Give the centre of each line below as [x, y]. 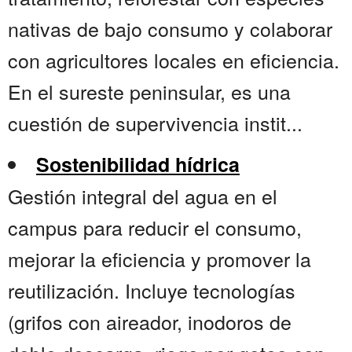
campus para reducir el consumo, [155, 227]
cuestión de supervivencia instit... [155, 123]
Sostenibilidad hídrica [138, 165]
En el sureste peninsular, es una [149, 92]
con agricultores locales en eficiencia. [174, 60]
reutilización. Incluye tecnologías [152, 290]
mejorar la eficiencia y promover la [159, 259]
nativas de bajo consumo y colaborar [170, 29]
